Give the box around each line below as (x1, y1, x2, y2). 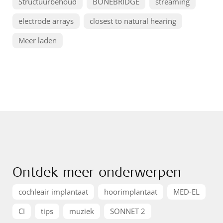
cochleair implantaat (18, 187, 88, 197)
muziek (69, 206, 94, 216)
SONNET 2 (110, 206, 145, 216)
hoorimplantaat (104, 187, 157, 197)
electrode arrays (18, 16, 74, 26)
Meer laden (18, 35, 57, 45)
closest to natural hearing (90, 16, 176, 26)
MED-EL (173, 187, 200, 197)
